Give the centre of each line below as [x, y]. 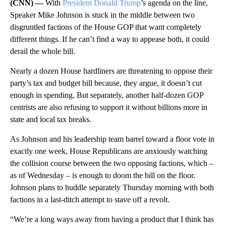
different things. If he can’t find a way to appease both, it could [110, 39]
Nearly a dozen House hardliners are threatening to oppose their [111, 71]
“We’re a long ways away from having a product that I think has [112, 219]
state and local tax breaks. [51, 119]
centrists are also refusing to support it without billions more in [109, 107]
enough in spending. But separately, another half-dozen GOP [107, 95]
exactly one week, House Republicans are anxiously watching [109, 151]
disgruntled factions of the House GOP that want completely [106, 27]
